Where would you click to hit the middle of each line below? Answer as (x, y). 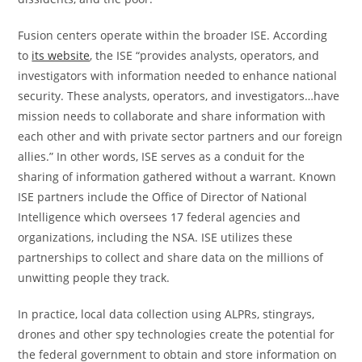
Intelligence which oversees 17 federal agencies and (160, 217)
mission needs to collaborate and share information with (172, 116)
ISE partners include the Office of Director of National (163, 197)
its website (61, 55)
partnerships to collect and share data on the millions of (171, 257)
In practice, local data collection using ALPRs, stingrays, (166, 314)
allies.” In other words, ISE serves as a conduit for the (162, 156)
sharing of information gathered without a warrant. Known (177, 177)
